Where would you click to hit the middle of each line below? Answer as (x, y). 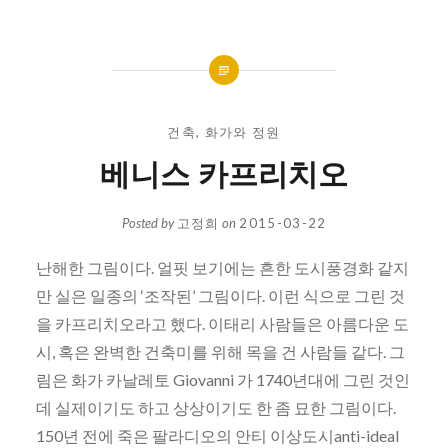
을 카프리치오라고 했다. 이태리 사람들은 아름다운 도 (222, 324)
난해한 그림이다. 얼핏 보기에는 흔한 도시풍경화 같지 (222, 268)
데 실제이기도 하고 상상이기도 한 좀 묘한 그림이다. (215, 408)
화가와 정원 (242, 131)
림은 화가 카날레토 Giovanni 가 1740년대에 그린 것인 (222, 380)
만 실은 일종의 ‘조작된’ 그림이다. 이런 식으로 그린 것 (220, 296)
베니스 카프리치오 (224, 173)
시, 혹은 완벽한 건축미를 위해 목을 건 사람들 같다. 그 (220, 352)
